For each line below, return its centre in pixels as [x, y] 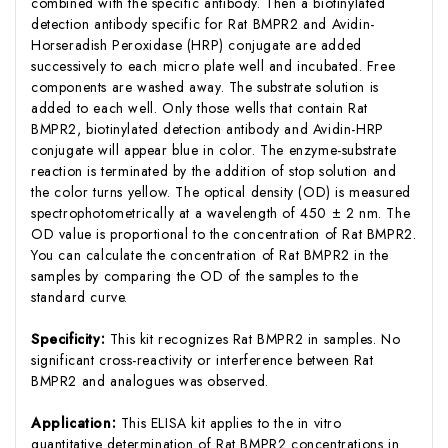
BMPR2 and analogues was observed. [150, 380]
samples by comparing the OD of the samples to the [195, 275]
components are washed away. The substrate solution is [205, 86]
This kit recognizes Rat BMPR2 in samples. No [255, 338]
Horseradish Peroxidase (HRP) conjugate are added [196, 44]
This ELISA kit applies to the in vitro [231, 422]
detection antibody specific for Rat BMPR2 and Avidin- [203, 23]
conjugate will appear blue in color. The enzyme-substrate [214, 149]
